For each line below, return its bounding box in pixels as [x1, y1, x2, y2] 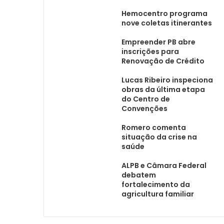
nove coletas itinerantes [121, 17, 212, 28]
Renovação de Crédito [121, 55, 204, 66]
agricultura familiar [121, 188, 194, 199]
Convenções [121, 103, 167, 113]
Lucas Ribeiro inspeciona [121, 74, 213, 85]
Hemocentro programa [121, 8, 207, 18]
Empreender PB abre [121, 36, 195, 47]
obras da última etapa [121, 84, 205, 94]
